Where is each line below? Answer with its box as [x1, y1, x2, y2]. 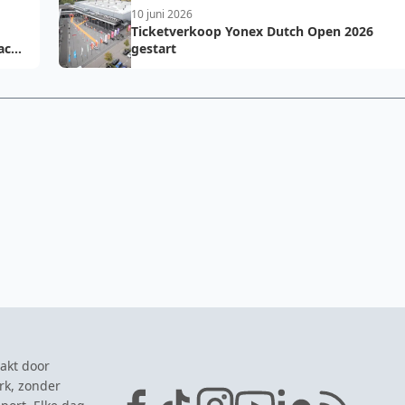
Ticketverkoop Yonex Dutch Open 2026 [131, 23, 373, 40]
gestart [131, 40, 176, 57]
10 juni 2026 [131, 6, 193, 22]
